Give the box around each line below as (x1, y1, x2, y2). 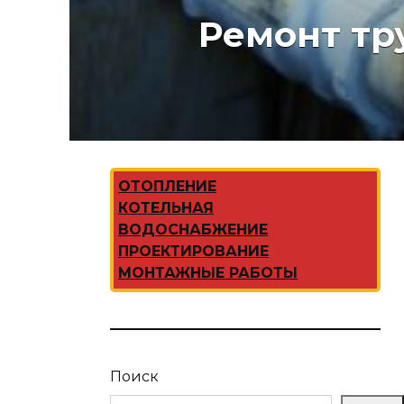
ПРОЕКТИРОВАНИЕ (118, 243, 269, 260)
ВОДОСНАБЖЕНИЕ (118, 221, 268, 238)
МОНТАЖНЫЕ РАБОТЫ (118, 264, 298, 281)
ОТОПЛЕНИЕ (118, 178, 216, 195)
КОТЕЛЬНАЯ (118, 199, 214, 216)
